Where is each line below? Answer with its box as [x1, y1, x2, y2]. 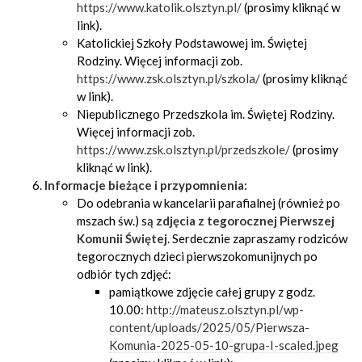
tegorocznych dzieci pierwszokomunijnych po [77, 249, 318, 263]
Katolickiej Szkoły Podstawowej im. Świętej [77, 36, 307, 50]
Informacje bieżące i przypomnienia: [44, 178, 247, 192]
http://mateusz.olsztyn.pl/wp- [146, 302, 304, 317]
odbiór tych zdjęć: [77, 267, 171, 281]
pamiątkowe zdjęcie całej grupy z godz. [109, 284, 315, 299]
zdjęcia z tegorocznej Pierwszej [156, 213, 335, 228]
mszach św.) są [77, 213, 156, 228]
